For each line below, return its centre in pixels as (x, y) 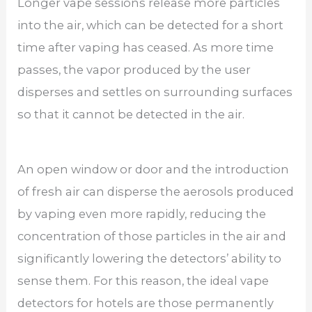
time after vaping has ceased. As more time (146, 47)
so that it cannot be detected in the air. (131, 114)
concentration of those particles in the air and (152, 236)
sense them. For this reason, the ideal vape (143, 280)
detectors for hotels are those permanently (146, 303)
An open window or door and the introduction (154, 169)
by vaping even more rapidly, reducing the (142, 213)
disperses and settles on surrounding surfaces (155, 92)
